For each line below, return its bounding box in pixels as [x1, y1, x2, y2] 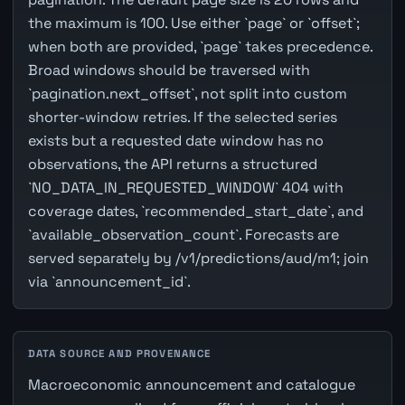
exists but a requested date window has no [27, 130, 324, 150]
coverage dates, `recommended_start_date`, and [27, 201, 363, 221]
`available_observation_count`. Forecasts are [27, 224, 339, 244]
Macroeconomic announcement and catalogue [27, 374, 355, 394]
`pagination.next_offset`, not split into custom [27, 83, 347, 103]
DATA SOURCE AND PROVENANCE [27, 346, 212, 360]
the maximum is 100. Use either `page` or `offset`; [27, 13, 360, 33]
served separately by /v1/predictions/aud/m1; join [27, 248, 369, 268]
